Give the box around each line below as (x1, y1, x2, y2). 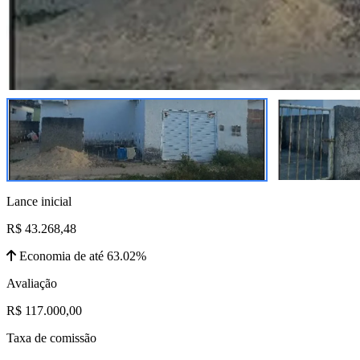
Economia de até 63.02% (16, 248, 146, 263)
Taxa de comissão (6, 330, 96, 345)
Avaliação (6, 276, 57, 290)
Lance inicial (6, 194, 72, 208)
